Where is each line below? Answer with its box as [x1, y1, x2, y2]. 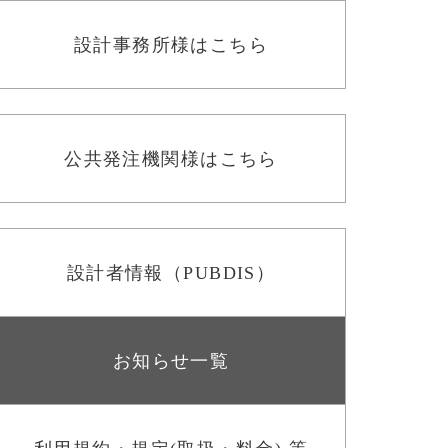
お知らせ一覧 [112, 350, 230, 371]
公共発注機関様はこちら [64, 148, 278, 169]
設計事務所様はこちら [73, 34, 269, 55]
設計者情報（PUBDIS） [66, 262, 276, 283]
